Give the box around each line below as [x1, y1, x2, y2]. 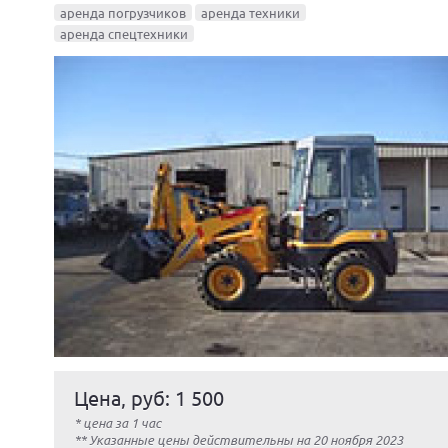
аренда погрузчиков [60, 4, 186, 21]
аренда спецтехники [60, 25, 188, 42]
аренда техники [201, 4, 300, 21]
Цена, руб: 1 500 [74, 385, 224, 411]
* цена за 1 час [74, 413, 161, 432]
